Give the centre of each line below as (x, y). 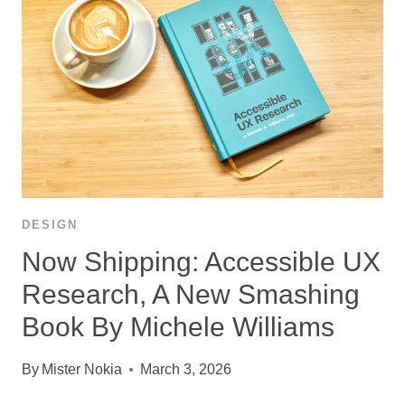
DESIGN (50, 225)
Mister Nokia (82, 370)
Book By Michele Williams (178, 327)
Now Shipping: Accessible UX (201, 262)
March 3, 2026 (186, 370)
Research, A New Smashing (191, 295)
